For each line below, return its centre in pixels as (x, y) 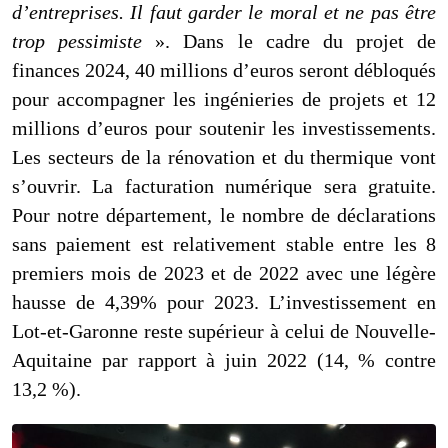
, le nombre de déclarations (322, 215)
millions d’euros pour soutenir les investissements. (224, 128)
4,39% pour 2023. (187, 302)
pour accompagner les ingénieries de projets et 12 (224, 99)
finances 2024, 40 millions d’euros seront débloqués (224, 70)
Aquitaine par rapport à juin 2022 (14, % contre (224, 360)
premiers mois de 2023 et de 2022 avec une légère (224, 273)
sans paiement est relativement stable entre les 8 (224, 244)
